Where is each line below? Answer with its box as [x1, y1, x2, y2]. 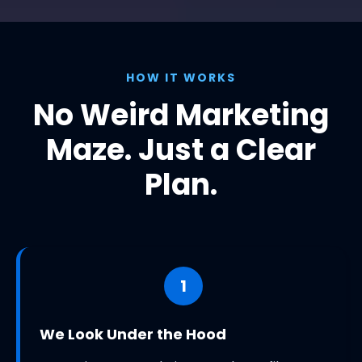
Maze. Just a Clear [46, 129, 316, 171]
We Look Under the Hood [40, 324, 226, 345]
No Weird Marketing [33, 95, 329, 137]
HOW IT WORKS [126, 69, 236, 86]
